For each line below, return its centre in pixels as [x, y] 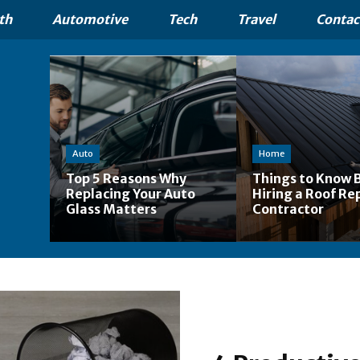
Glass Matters [111, 209]
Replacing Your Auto [131, 194]
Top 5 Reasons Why [126, 178]
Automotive [90, 19]
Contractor [288, 209]
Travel [256, 19]
